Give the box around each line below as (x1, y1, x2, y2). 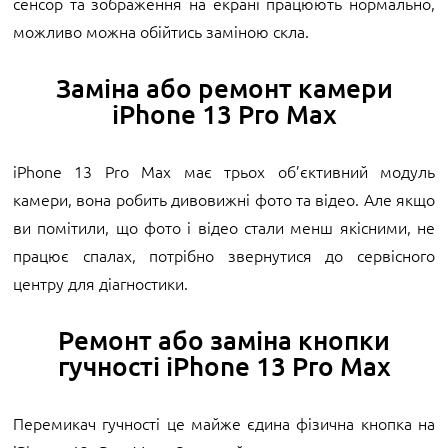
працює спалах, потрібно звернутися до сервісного (13, 243, 435, 266)
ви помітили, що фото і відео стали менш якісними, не (13, 215, 435, 238)
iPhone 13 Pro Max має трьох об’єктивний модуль (13, 159, 435, 182)
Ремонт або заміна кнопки (58, 322, 390, 356)
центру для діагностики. (13, 271, 188, 294)
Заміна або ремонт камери (55, 70, 393, 104)
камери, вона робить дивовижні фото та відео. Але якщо (13, 187, 435, 210)
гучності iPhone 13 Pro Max (57, 348, 391, 382)
